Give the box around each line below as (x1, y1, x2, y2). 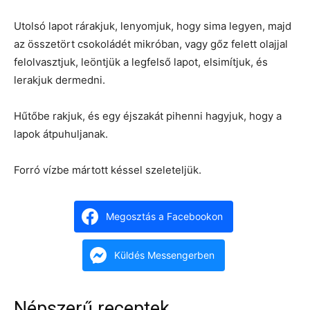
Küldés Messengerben (113, 249, 215, 262)
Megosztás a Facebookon (105, 210, 223, 223)
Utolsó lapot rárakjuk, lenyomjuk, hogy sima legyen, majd (14, 19, 291, 33)
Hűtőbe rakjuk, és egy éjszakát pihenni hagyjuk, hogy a (14, 109, 282, 123)
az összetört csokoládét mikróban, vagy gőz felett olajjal (14, 37, 288, 51)
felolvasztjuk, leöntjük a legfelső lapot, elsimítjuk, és (14, 55, 268, 69)
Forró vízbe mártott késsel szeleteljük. (14, 163, 201, 177)
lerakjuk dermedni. (14, 73, 105, 87)
